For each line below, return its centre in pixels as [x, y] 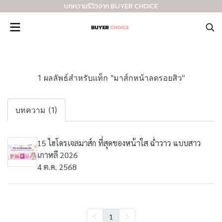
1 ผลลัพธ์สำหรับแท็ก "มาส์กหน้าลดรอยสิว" [111, 78]
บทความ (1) [36, 110]
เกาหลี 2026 [57, 155]
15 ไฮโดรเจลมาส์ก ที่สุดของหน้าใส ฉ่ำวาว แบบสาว [119, 143]
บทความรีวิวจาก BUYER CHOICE [111, 6]
